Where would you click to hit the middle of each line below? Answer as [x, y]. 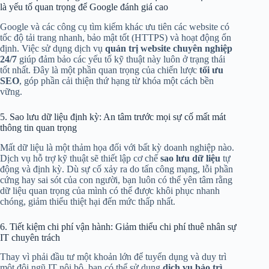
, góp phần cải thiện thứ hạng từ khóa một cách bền [116, 80]
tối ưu [211, 70]
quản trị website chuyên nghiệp [169, 48]
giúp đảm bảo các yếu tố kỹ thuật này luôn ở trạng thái [121, 59]
